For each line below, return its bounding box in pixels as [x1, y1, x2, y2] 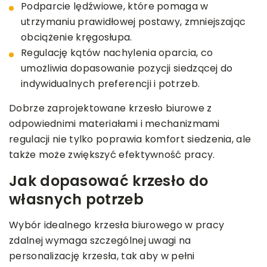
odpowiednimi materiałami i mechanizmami [9, 117, 220, 131]
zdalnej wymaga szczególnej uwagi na [9, 234, 191, 248]
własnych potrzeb [9, 190, 144, 210]
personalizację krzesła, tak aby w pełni [9, 249, 195, 263]
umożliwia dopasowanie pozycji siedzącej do [21, 61, 233, 76]
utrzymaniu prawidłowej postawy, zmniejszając [21, 15, 246, 29]
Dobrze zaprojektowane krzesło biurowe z [9, 101, 212, 116]
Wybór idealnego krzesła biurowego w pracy [9, 218, 225, 232]
